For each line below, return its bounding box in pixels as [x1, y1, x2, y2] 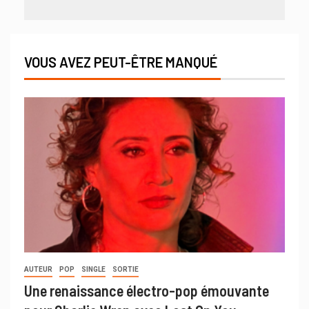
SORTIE [112, 265, 139, 273]
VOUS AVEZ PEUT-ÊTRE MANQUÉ [24, 53, 217, 70]
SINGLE [81, 265, 106, 273]
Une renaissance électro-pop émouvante [24, 281, 269, 299]
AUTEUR [24, 265, 52, 273]
